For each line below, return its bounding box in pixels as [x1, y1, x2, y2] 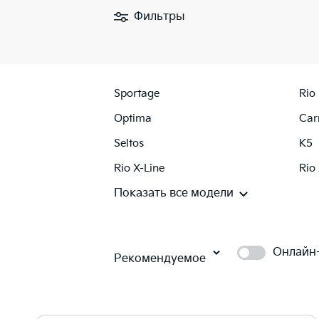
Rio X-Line [114, 161, 164, 175]
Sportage [114, 86, 159, 100]
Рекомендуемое [114, 251, 206, 266]
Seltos [114, 136, 144, 150]
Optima [114, 111, 152, 125]
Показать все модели [114, 186, 234, 200]
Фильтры [134, 9, 185, 23]
